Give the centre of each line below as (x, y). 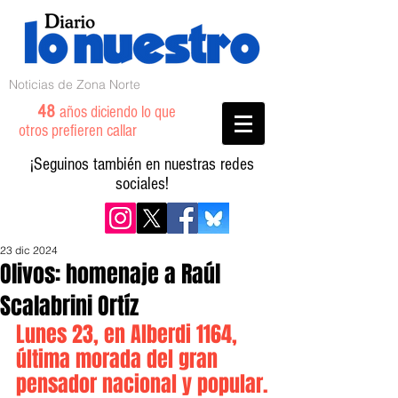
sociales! (142, 184)
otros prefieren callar (88, 131)
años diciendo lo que (118, 112)
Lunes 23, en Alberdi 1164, (129, 334)
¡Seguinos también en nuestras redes (142, 164)
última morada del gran (119, 359)
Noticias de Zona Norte (75, 84)
